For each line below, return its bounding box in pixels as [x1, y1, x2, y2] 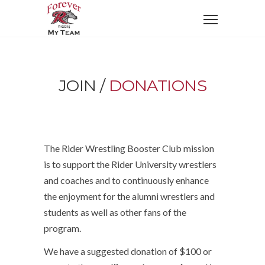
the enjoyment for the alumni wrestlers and [44, 190, 215, 202]
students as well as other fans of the [44, 206, 186, 218]
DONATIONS [109, 76, 207, 95]
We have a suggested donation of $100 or [44, 245, 212, 257]
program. [44, 222, 81, 234]
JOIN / [58, 76, 109, 95]
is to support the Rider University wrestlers [44, 159, 216, 170]
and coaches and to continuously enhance [44, 174, 209, 186]
